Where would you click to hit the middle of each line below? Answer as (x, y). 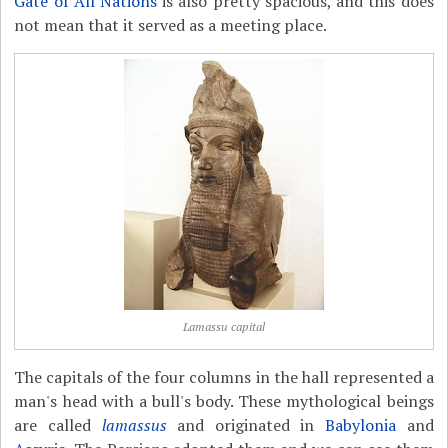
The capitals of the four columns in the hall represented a (224, 377)
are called (58, 425)
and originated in (246, 425)
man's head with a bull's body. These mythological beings (224, 401)
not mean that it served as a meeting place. (171, 25)
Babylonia (361, 425)
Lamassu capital (223, 326)
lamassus (134, 425)
